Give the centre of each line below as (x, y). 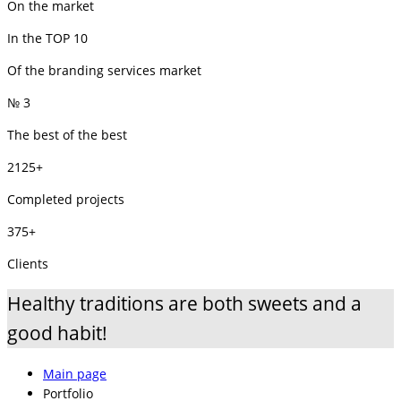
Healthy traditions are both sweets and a (184, 304)
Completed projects (66, 199)
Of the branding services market (104, 70)
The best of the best (67, 134)
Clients (28, 263)
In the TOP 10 (47, 38)
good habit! (57, 333)
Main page (75, 373)
